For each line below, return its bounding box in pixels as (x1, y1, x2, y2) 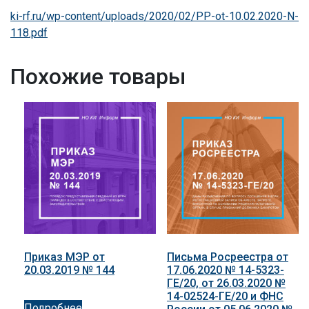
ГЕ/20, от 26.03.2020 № (166, 277, 286, 290)
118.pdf (10, 26, 48, 40)
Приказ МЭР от (24, 250, 105, 264)
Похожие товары (10, 63, 186, 90)
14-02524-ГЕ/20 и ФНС (166, 290, 283, 303)
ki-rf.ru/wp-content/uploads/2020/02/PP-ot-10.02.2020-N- (10, 10, 299, 23)
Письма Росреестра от (166, 250, 288, 264)
